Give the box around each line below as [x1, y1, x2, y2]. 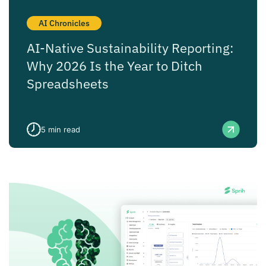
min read [48, 125, 80, 135]
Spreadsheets [27, 75, 109, 93]
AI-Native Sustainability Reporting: [27, 39, 233, 57]
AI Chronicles [39, 17, 90, 28]
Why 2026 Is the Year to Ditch [27, 57, 202, 75]
